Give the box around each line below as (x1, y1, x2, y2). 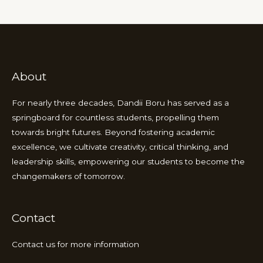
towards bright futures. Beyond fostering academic (12, 127, 215, 137)
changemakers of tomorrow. (12, 171, 125, 181)
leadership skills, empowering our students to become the (12, 156, 245, 166)
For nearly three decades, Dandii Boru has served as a (12, 97, 229, 107)
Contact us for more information (12, 239, 139, 249)
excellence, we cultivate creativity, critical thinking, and (12, 141, 228, 151)
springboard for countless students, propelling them (12, 112, 219, 122)
